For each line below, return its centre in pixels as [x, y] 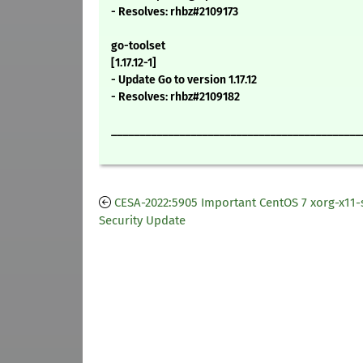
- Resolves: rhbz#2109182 [175, 97]
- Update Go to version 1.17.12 [184, 80]
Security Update [142, 221]
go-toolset [138, 46]
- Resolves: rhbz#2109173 [175, 12]
